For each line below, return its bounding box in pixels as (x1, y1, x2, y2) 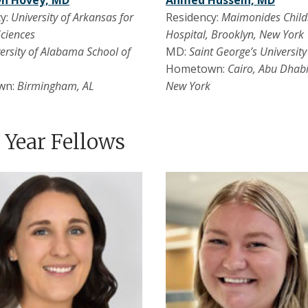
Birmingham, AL (17, 78, 94, 94)
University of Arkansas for (11, 10, 133, 25)
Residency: (165, 10, 221, 25)
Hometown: (165, 61, 228, 77)
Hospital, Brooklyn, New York (165, 27, 304, 43)
